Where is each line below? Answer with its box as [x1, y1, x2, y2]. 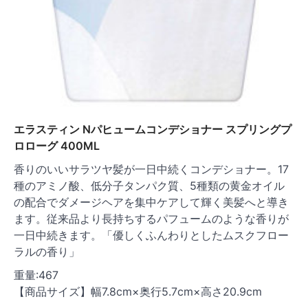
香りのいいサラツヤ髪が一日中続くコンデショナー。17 [14, 162, 289, 177]
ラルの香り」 [14, 245, 80, 259]
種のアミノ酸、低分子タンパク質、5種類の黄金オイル [14, 179, 285, 193]
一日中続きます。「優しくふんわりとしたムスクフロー [14, 228, 289, 243]
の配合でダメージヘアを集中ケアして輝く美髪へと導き [14, 195, 289, 210]
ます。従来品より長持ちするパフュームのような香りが [14, 212, 289, 226]
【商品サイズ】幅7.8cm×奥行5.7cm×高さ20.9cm [14, 285, 262, 299]
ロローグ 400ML [14, 139, 100, 153]
